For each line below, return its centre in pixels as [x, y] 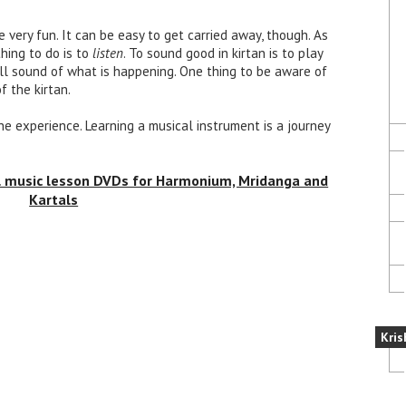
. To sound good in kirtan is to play [223, 53]
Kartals [54, 199]
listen [108, 53]
